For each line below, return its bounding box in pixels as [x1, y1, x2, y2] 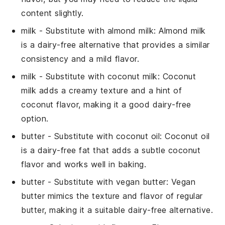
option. [21, 113, 49, 124]
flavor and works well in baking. [21, 159, 147, 169]
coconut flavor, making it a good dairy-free [21, 99, 191, 109]
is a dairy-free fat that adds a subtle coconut [21, 145, 201, 155]
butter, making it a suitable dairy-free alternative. [21, 204, 213, 215]
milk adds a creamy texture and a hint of [21, 85, 182, 95]
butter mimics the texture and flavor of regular [21, 190, 203, 201]
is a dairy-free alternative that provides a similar [21, 39, 210, 50]
